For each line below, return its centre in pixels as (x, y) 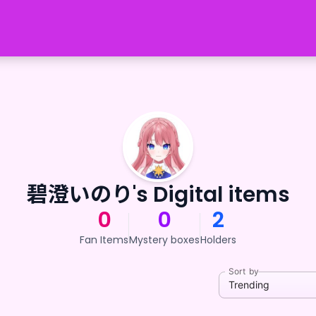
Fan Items (104, 240)
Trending (249, 284)
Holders (218, 240)
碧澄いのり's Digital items (158, 195)
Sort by (244, 272)
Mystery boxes (164, 240)
